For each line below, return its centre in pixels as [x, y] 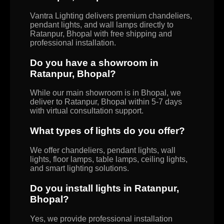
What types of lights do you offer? [107, 131]
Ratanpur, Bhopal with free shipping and [101, 33]
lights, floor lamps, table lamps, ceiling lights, [109, 159]
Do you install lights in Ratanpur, [104, 188]
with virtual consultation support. [87, 111]
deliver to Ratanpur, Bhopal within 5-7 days [106, 102]
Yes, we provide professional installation [101, 218]
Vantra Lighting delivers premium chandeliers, [111, 15]
